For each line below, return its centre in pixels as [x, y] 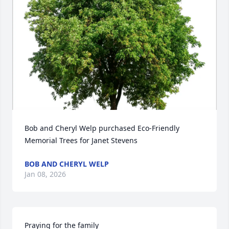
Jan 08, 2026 [45, 174]
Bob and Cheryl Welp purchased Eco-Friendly [102, 128]
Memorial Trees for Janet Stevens [81, 140]
